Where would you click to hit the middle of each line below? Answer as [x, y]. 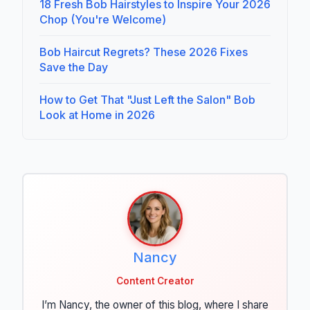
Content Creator [155, 281]
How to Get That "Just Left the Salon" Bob [147, 100]
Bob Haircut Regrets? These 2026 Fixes [144, 52]
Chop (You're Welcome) [103, 20]
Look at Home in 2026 [97, 115]
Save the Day [74, 67]
